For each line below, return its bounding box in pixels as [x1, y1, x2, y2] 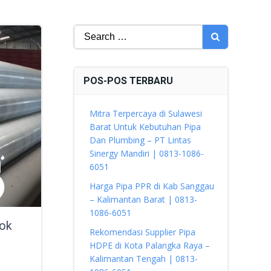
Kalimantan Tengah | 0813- [89, 253, 198, 264]
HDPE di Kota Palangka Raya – [89, 240, 210, 251]
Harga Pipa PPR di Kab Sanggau [89, 180, 214, 192]
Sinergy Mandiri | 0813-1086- [89, 148, 204, 159]
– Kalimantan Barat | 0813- [89, 194, 197, 205]
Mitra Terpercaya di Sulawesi [89, 108, 202, 119]
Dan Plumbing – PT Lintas [89, 134, 191, 146]
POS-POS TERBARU [83, 75, 173, 87]
